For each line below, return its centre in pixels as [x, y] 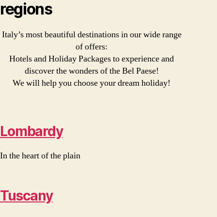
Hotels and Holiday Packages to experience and [92, 59]
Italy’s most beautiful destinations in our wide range [92, 35]
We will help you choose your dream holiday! [92, 83]
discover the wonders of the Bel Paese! [92, 71]
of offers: [92, 47]
